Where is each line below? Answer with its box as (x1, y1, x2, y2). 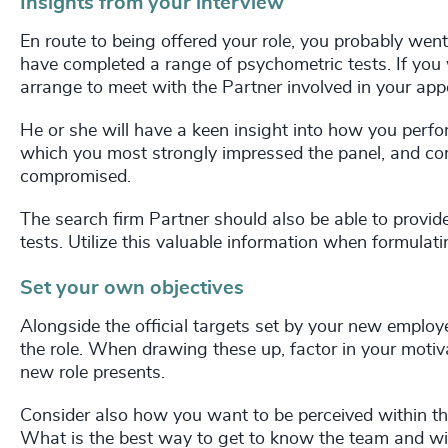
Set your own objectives (20, 278, 244, 299)
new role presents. (20, 364, 165, 383)
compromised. (20, 168, 131, 187)
